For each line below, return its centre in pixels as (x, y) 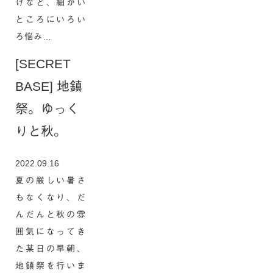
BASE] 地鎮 (49, 86)
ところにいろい (51, 19)
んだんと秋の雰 (51, 214)
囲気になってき (51, 232)
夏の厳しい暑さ (51, 180)
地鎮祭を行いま (51, 266)
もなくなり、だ (51, 197)
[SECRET (43, 64)
